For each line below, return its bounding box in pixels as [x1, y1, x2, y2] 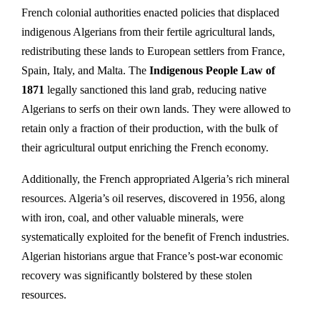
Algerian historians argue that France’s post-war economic [21, 249, 283, 262]
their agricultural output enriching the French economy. [21, 141, 269, 154]
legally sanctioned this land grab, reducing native [44, 83, 266, 96]
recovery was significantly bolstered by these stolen [21, 269, 252, 281]
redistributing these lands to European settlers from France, [21, 44, 285, 57]
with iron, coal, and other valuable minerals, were [21, 211, 244, 224]
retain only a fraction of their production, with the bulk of [21, 121, 278, 134]
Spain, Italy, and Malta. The [21, 64, 149, 76]
